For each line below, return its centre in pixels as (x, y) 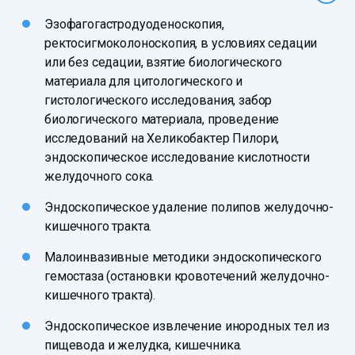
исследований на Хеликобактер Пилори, (162, 139)
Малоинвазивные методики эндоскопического (183, 258)
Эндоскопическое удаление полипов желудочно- (189, 208)
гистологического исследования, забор (158, 101)
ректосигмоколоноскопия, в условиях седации (181, 44)
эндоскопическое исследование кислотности (177, 158)
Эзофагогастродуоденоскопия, (134, 25)
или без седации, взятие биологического (163, 63)
